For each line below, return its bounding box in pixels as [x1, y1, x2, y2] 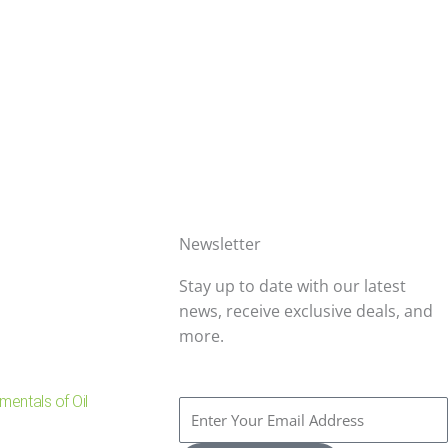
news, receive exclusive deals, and [179, 300, 434, 323]
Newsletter [179, 233, 262, 256]
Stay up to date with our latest [179, 275, 407, 298]
